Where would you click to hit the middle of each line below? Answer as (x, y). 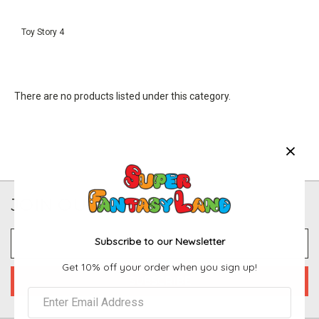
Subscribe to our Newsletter (159, 241)
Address (30, 250)
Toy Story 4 (43, 32)
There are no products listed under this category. (122, 96)
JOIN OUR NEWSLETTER (120, 204)
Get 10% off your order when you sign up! (159, 267)
